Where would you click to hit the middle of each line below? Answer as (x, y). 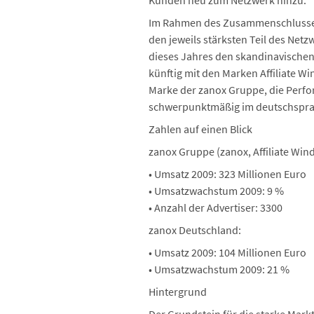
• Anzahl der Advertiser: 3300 (216, 207)
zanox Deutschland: (195, 230)
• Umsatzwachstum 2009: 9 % (216, 191)
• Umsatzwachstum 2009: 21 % (219, 269)
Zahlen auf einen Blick (200, 129)
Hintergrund (178, 292)
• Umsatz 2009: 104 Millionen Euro (227, 252)
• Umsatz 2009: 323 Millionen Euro (227, 174)
